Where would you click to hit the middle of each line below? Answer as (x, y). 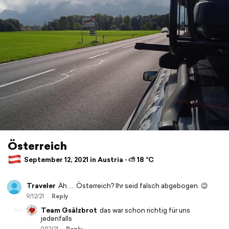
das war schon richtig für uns (145, 211)
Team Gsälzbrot (69, 211)
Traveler (41, 186)
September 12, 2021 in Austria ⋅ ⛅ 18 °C (88, 159)
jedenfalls (56, 219)
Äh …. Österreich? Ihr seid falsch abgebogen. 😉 (133, 186)
